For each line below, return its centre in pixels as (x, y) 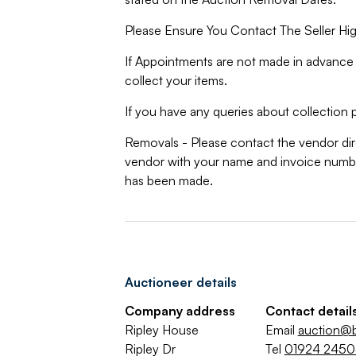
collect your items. (176, 80)
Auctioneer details (180, 282)
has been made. (168, 180)
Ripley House (161, 330)
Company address (180, 311)
